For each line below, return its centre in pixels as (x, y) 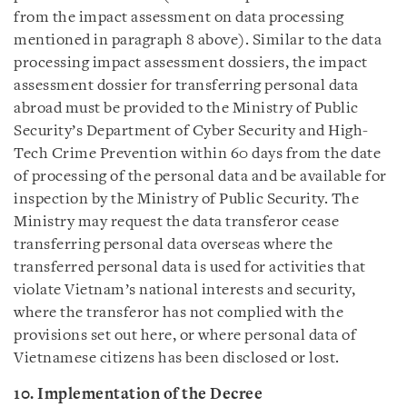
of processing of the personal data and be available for (200, 177)
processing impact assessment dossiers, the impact (191, 63)
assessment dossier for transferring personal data (186, 86)
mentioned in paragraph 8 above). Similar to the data (198, 40)
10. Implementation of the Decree (138, 395)
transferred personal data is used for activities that (190, 268)
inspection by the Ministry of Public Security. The (186, 199)
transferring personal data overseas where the (174, 245)
